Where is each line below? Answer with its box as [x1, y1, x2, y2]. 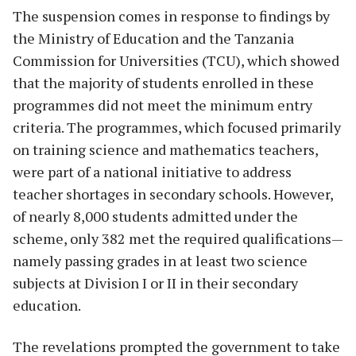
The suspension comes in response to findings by [13, 6, 330, 25]
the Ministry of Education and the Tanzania [13, 28, 294, 48]
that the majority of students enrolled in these [13, 72, 314, 92]
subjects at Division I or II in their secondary [13, 273, 298, 292]
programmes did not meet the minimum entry [13, 95, 312, 114]
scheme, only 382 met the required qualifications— [13, 228, 343, 248]
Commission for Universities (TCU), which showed [13, 50, 339, 70]
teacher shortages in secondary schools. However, [13, 184, 333, 203]
